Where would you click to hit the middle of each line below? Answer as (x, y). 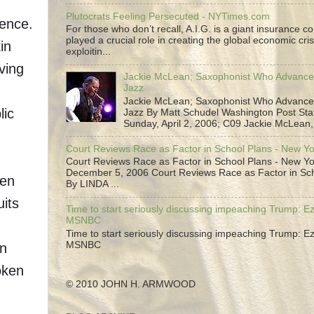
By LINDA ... (93, 184)
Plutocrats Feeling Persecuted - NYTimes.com (168, 16)
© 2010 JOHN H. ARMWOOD (131, 285)
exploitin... (88, 52)
